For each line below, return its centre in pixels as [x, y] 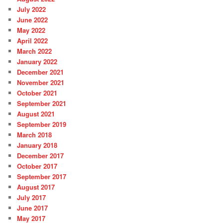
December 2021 [41, 72]
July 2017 [32, 198]
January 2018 [37, 145]
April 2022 [33, 41]
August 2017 [36, 187]
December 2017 [41, 156]
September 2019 [42, 124]
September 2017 [42, 177]
